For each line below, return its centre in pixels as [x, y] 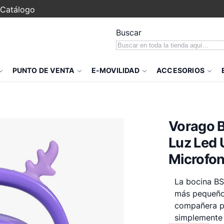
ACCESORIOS [180, 70]
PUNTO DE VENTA [43, 70]
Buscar [129, 32]
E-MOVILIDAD [115, 70]
